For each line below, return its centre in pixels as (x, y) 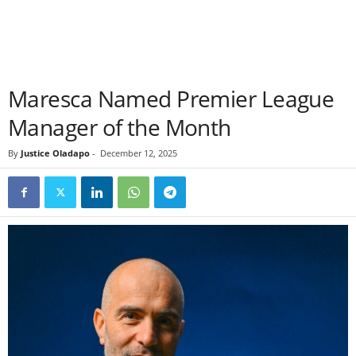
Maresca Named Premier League (171, 99)
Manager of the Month (120, 127)
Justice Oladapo (55, 153)
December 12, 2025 (139, 153)
